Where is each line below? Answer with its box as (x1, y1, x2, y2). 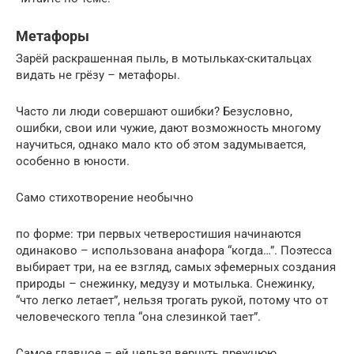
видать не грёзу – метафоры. (16, 67, 180, 82)
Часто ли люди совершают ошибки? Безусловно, (16, 104, 292, 119)
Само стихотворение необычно (16, 190, 194, 205)
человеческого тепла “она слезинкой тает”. (16, 309, 261, 324)
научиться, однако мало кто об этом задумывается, (16, 137, 306, 152)
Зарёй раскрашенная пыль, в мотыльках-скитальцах (16, 51, 311, 66)
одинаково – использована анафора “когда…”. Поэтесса (16, 243, 332, 258)
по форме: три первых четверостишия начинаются (16, 226, 301, 241)
